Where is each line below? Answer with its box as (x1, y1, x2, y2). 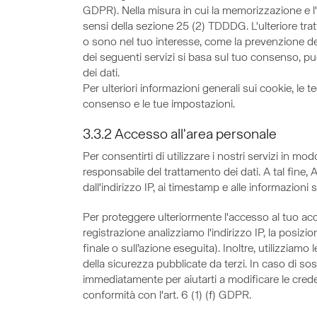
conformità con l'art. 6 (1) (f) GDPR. (83, 290, 251, 301)
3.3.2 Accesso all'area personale (83, 127, 277, 142)
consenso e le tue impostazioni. (83, 99, 235, 110)
